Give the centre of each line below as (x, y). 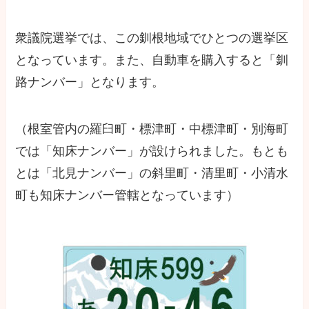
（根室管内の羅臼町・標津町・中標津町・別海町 (152, 129)
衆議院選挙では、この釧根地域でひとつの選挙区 (152, 38)
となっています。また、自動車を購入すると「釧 (152, 60)
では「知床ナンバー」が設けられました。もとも (152, 151)
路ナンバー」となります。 (90, 82)
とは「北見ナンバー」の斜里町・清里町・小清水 (152, 173)
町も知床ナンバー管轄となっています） (127, 195)
